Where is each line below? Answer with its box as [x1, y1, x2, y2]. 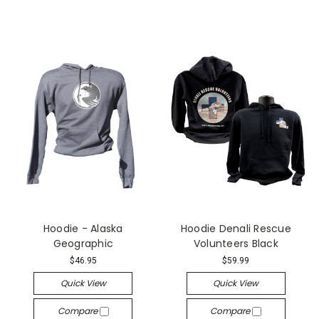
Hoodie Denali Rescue [180, 221, 291, 236]
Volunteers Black [193, 236, 278, 251]
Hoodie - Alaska [43, 221, 123, 236]
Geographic [53, 236, 113, 251]
